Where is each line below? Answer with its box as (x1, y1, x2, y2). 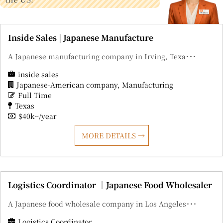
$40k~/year (18, 111, 56, 121)
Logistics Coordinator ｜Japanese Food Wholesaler (8, 179, 212, 191)
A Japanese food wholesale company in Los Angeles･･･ (8, 199, 197, 209)
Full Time (18, 90, 52, 101)
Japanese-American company (16, 80, 117, 90)
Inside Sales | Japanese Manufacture (8, 32, 153, 44)
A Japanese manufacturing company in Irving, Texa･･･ (8, 51, 196, 62)
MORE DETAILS (81, 130, 138, 141)
